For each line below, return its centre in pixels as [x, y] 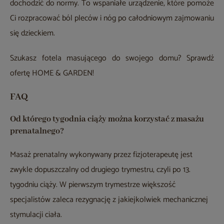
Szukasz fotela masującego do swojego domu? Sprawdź [112, 58]
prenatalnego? [37, 131]
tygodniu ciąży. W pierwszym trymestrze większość [93, 185]
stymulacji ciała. [36, 215]
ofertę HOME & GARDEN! [52, 73]
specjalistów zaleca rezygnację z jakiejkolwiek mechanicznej [109, 200]
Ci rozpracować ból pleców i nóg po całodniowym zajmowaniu [112, 18]
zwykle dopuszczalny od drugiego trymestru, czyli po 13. [100, 170]
